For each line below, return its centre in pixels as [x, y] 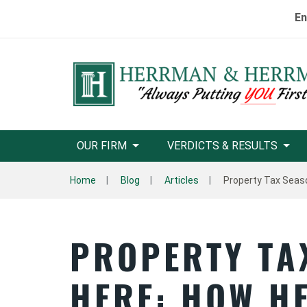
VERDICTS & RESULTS [222, 146]
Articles [182, 180]
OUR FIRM [102, 146]
